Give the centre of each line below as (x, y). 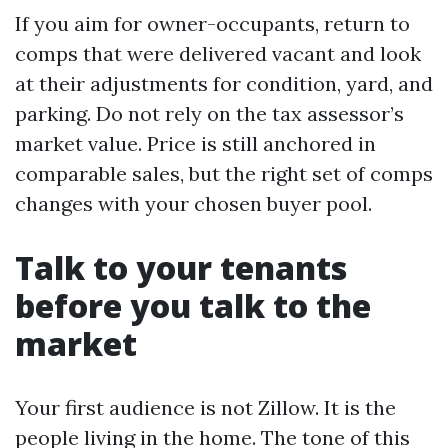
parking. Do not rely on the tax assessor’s (209, 113)
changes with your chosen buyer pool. (193, 203)
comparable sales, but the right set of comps (224, 173)
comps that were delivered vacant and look (218, 53)
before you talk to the (193, 305)
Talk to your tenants (181, 267)
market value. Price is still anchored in (195, 143)
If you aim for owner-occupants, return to (212, 23)
